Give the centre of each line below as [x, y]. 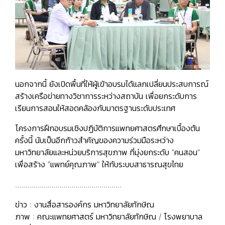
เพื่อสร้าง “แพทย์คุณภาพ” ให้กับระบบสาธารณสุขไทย [99, 164]
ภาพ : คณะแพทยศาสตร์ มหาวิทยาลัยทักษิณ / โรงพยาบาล [109, 217]
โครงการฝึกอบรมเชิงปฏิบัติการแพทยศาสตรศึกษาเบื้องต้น [107, 128]
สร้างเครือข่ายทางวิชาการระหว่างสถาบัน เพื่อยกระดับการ [106, 96]
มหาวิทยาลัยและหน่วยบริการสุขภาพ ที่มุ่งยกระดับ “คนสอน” [107, 152]
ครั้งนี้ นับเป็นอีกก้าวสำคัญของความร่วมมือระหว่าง [94, 140]
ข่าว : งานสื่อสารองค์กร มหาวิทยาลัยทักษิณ [85, 205]
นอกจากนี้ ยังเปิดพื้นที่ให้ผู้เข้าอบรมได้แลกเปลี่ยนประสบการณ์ [112, 84]
